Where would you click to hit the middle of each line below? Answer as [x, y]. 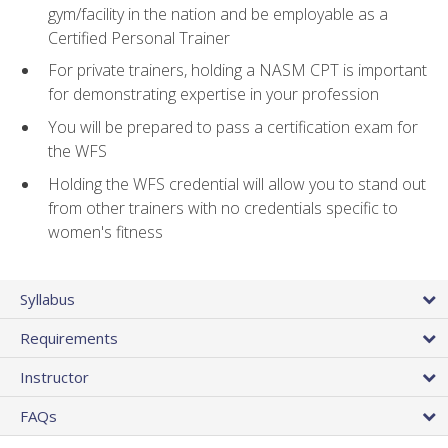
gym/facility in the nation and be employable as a [218, 13]
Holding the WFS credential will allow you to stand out [237, 183]
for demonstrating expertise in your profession [213, 94]
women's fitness [105, 231]
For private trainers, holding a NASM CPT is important [237, 70]
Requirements [69, 337]
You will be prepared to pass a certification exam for [233, 126]
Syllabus [47, 298]
